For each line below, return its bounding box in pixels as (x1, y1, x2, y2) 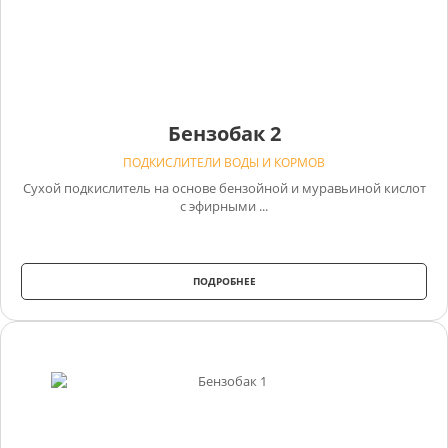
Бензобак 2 (167, 119, 281, 147)
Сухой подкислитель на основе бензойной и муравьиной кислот (22, 178, 426, 197)
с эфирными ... (180, 196, 268, 215)
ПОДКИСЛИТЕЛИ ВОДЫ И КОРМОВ (123, 153, 325, 171)
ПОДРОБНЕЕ (192, 273, 256, 288)
